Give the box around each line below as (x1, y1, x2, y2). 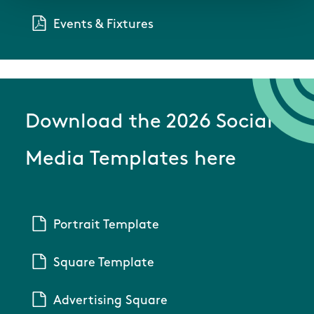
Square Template (53, 257, 154, 271)
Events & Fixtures (53, 18, 153, 32)
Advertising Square (53, 294, 168, 308)
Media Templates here (25, 149, 236, 170)
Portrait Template (53, 219, 159, 233)
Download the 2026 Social (25, 112, 273, 133)
